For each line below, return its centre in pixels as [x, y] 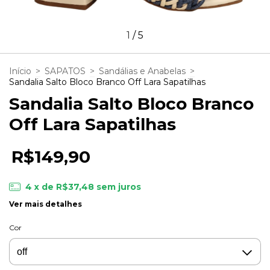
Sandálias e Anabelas [142, 71]
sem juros [118, 187]
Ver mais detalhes [46, 204]
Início [20, 71]
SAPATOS [65, 71]
